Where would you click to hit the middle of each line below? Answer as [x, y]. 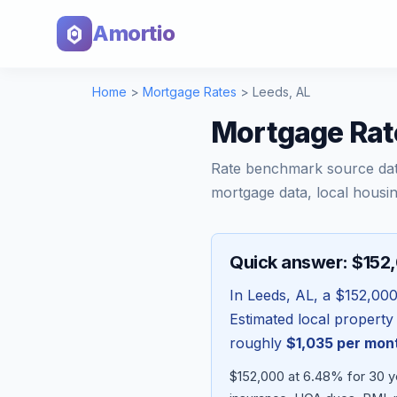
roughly [258, 343]
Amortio [134, 33]
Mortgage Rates [190, 92]
